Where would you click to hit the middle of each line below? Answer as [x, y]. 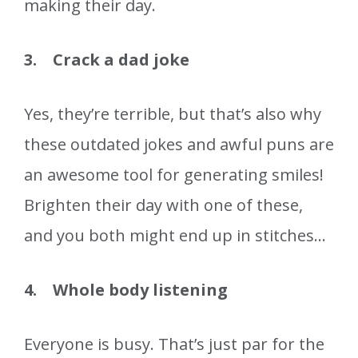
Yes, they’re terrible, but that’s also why [173, 114]
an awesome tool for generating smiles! [174, 175]
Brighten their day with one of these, [163, 205]
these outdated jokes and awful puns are [179, 145]
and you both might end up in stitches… [175, 236]
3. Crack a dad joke [107, 60]
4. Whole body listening [126, 290]
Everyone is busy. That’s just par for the [174, 344]
